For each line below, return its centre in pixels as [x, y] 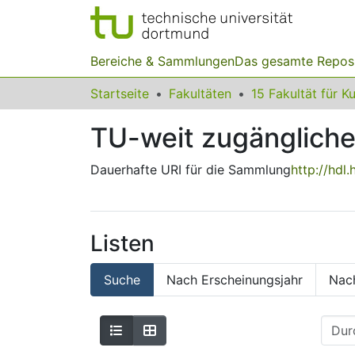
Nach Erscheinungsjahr [235, 280]
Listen [122, 243]
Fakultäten [200, 94]
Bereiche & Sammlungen [162, 61]
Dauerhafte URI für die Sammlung [191, 170]
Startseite [120, 94]
